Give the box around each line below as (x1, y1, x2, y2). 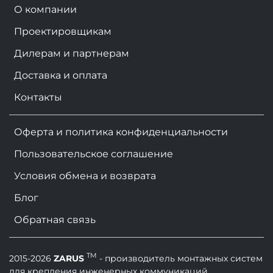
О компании (14, 3, 77, 15)
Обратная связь (14, 213, 96, 225)
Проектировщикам (14, 25, 112, 37)
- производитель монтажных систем (99, 252, 263, 264)
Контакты (14, 91, 62, 103)
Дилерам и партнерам (14, 47, 129, 59)
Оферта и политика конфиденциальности (14, 126, 228, 138)
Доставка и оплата (14, 69, 107, 81)
